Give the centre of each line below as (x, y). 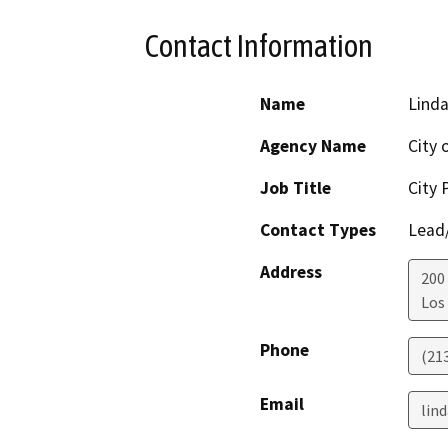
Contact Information (259, 45)
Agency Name (313, 146)
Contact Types (318, 230)
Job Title (295, 188)
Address (291, 272)
